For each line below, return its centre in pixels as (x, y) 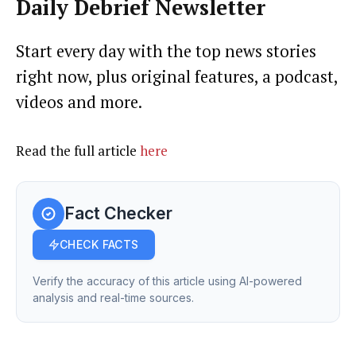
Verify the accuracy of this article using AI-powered (167, 281)
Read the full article (78, 150)
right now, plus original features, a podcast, (177, 76)
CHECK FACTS (99, 244)
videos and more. (79, 102)
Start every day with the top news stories (166, 51)
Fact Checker (118, 213)
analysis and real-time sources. (113, 297)
